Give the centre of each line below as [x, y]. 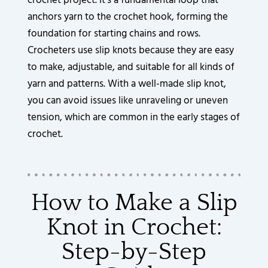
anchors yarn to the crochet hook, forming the [128, 17]
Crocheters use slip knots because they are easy [131, 51]
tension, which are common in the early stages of [134, 118]
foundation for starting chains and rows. [114, 34]
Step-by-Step [134, 252]
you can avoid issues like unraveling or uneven [128, 101]
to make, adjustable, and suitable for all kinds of [131, 68]
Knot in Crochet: [134, 227]
